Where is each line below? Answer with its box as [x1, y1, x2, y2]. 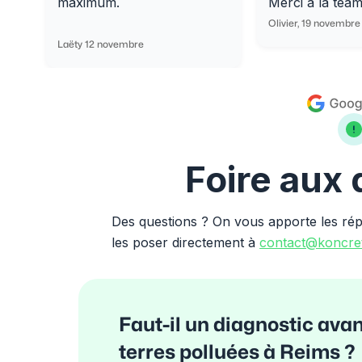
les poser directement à [112, 234, 260, 250]
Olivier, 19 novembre [267, 19, 360, 28]
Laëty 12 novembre [57, 40, 145, 49]
